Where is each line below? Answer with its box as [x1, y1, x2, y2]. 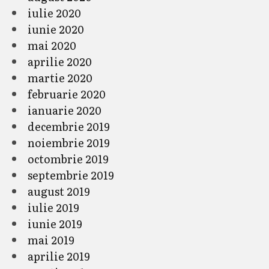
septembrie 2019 [28, 166, 114, 183]
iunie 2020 [28, 20, 84, 37]
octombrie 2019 [28, 150, 109, 167]
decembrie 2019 [28, 118, 110, 134]
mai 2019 [28, 231, 74, 248]
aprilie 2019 [28, 247, 90, 264]
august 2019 [28, 183, 90, 199]
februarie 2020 [28, 85, 106, 102]
